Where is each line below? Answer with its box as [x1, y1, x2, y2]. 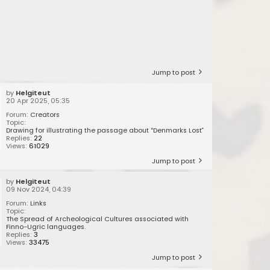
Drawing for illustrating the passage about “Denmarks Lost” [6, 125, 204, 136]
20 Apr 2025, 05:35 [6, 96, 71, 106]
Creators [30, 110, 60, 120]
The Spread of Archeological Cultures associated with [6, 214, 189, 224]
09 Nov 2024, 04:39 [6, 184, 72, 195]
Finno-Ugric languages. [6, 222, 86, 232]
